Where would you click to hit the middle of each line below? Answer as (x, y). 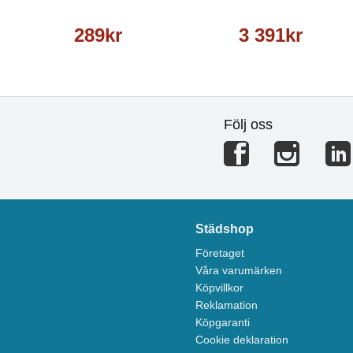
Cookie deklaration (242, 340)
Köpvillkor (220, 288)
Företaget (220, 253)
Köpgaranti (223, 323)
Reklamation (227, 305)
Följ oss (248, 125)
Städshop (225, 229)
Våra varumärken (239, 271)
